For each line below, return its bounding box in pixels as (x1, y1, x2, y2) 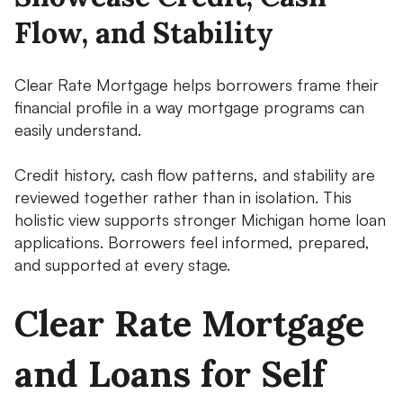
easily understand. (14, 119, 141, 139)
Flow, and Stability (14, 13, 273, 51)
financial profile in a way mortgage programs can (14, 96, 364, 117)
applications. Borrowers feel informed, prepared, (14, 231, 370, 252)
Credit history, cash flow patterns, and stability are (14, 164, 375, 184)
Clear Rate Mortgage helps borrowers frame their (14, 74, 379, 94)
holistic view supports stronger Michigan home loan (14, 209, 386, 229)
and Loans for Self (14, 350, 326, 397)
